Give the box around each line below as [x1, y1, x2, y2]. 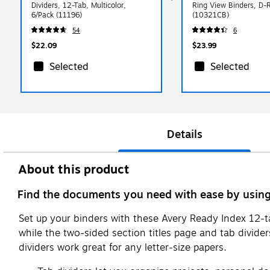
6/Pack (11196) [31, 9, 82, 20]
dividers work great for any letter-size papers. [19, 240, 227, 255]
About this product [18, 160, 130, 179]
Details [166, 125, 202, 143]
